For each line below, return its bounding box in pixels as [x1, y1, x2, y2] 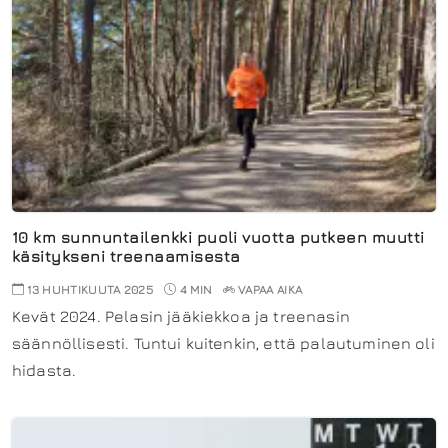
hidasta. [12, 360, 77, 379]
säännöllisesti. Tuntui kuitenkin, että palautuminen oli [12, 333, 435, 352]
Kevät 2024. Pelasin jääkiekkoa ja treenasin [12, 306, 350, 325]
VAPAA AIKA [238, 281, 303, 297]
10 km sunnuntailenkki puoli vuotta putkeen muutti [12, 227, 425, 246]
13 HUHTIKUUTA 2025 [24, 281, 154, 297]
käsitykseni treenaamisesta [12, 246, 241, 265]
